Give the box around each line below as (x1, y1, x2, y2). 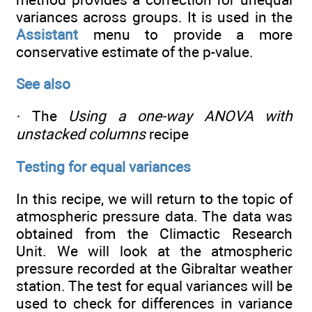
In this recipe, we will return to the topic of (16, 189, 292, 208)
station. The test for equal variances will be (16, 276, 292, 295)
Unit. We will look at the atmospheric (16, 242, 292, 260)
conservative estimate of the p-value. (16, 42, 253, 61)
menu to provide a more (78, 25, 292, 43)
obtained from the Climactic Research (16, 224, 292, 242)
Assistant (16, 25, 78, 43)
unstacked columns (16, 125, 146, 143)
